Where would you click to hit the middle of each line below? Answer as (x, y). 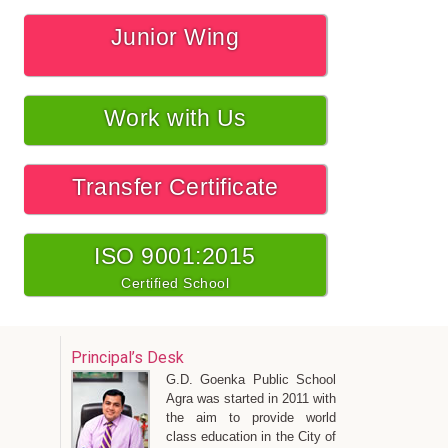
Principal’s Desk (127, 358)
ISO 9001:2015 (175, 256)
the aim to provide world (251, 418)
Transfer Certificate (175, 187)
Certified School (175, 283)
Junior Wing (175, 37)
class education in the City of (251, 437)
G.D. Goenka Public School (251, 380)
